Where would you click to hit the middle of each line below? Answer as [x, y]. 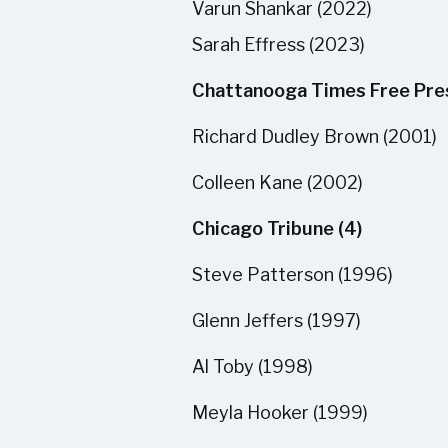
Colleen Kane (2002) [277, 182]
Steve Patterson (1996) [292, 274]
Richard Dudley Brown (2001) [314, 136]
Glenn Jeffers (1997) [276, 320]
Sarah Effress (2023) [278, 44]
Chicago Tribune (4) [277, 228]
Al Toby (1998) [252, 366]
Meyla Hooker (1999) [280, 412]
